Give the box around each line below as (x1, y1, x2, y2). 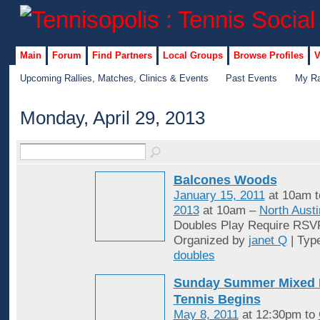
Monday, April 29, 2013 (19, 107, 205, 129)
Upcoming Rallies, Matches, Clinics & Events (19, 72, 209, 84)
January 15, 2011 (173, 189, 265, 203)
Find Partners (91, 49, 152, 61)
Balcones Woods (173, 172, 277, 188)
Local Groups (162, 49, 223, 61)
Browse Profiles (233, 49, 304, 61)
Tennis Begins (173, 291, 261, 307)
